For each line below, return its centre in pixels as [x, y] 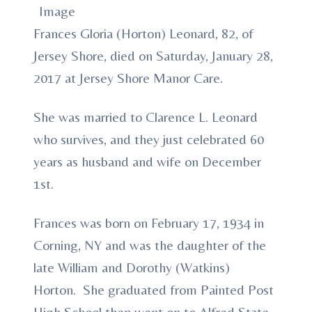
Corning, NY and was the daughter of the [150, 245]
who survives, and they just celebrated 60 [149, 139]
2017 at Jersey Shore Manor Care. [128, 78]
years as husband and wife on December [147, 161]
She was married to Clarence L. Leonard [146, 117]
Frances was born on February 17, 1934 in [149, 223]
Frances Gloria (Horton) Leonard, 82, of [143, 33]
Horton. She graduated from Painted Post [154, 289]
